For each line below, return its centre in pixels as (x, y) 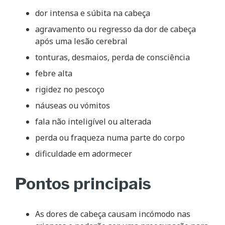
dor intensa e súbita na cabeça (93, 13)
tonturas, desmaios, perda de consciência (113, 57)
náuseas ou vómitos (73, 105)
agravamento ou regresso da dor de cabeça (116, 29)
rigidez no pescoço (70, 89)
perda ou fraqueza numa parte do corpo (110, 137)
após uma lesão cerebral (81, 41)
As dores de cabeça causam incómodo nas (113, 214)
